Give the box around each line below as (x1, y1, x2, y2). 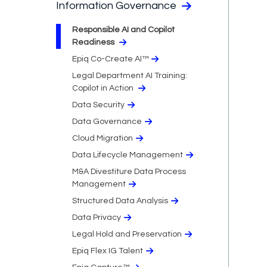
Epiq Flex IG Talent (72, 246, 143, 255)
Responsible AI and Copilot (72, 25, 175, 34)
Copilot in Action (72, 83, 135, 92)
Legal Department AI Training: (72, 71, 187, 80)
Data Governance (72, 117, 142, 126)
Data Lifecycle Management (72, 150, 183, 159)
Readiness (72, 38, 116, 46)
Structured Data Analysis (72, 196, 168, 205)
